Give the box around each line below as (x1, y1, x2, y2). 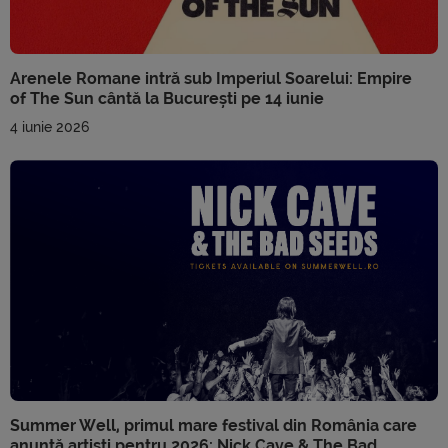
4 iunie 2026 (10, 119, 89, 136)
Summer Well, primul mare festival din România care (10, 415, 417, 435)
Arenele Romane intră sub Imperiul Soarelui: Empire (10, 69, 412, 89)
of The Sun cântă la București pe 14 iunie (10, 89, 324, 109)
